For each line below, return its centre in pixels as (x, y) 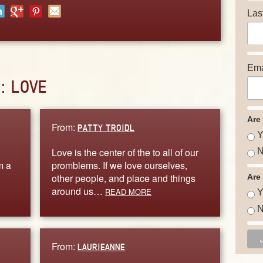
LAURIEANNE (102, 247)
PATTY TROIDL (106, 127)
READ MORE (129, 191)
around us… (79, 191)
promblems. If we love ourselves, (120, 165)
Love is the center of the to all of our (125, 152)
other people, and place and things (124, 178)
